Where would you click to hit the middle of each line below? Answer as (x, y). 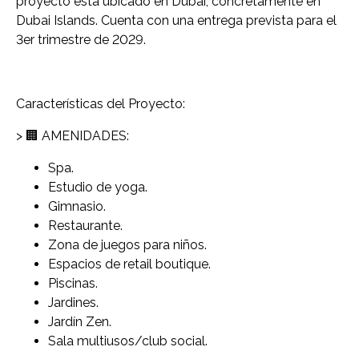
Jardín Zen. (80, 321)
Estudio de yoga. (98, 187)
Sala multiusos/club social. (128, 341)
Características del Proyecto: (101, 103)
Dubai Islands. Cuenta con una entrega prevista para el (176, 20)
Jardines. (73, 302)
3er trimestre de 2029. (81, 39)
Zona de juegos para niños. (127, 244)
